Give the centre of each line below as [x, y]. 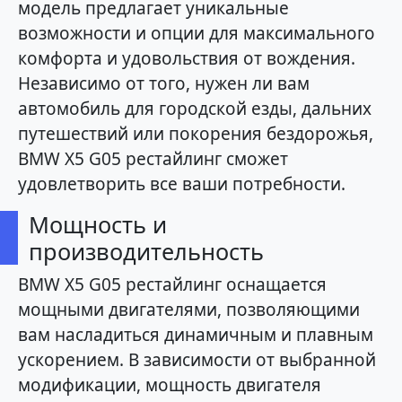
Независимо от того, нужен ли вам [164, 83]
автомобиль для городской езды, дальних [195, 108]
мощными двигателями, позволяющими [189, 309]
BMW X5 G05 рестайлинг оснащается [172, 284]
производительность [146, 251]
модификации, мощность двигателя [170, 385]
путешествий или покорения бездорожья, [196, 133]
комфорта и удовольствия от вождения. [187, 58]
